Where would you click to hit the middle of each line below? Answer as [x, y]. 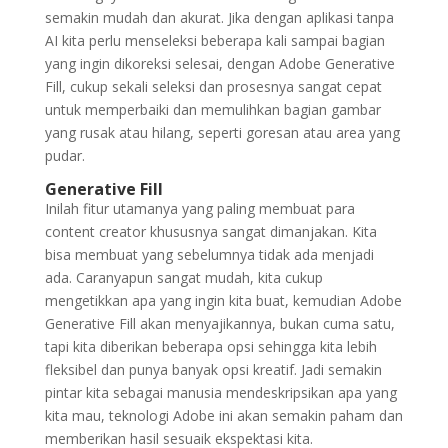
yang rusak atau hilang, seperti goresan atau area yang [222, 132]
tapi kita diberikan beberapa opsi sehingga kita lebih [210, 346]
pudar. [64, 155]
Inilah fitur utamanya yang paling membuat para [199, 208]
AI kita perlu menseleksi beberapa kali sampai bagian [214, 40]
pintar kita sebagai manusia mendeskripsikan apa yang [220, 392]
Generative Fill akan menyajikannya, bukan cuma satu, [219, 323]
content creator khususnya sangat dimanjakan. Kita [210, 231]
